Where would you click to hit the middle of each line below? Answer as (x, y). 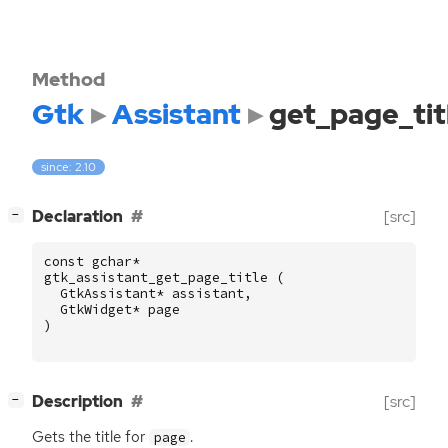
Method (68, 79)
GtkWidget (96, 310)
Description (77, 402)
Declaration (77, 217)
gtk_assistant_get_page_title (156, 278)
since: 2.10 (69, 167)
